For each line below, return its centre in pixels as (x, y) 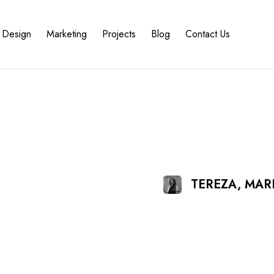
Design (17, 34)
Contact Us (208, 34)
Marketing (67, 34)
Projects (119, 34)
